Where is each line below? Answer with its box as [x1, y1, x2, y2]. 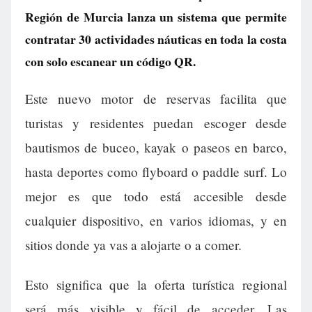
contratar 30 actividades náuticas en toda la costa [25, 30, 287, 48]
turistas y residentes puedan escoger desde [25, 114, 287, 132]
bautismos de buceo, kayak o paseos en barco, [25, 139, 287, 157]
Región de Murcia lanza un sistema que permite [25, 8, 287, 26]
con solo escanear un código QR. [25, 52, 196, 70]
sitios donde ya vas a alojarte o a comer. [25, 236, 242, 254]
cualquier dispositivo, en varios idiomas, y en [25, 212, 287, 230]
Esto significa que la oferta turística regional [25, 276, 287, 294]
